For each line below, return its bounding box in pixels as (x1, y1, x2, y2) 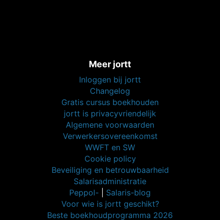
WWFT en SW (85, 142, 135, 153)
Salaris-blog (106, 188, 151, 198)
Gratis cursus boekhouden (61, 97, 159, 108)
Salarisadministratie (74, 176, 146, 187)
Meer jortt (89, 59, 131, 70)
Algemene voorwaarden (66, 120, 154, 130)
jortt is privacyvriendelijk (64, 109, 156, 119)
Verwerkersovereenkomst (62, 131, 158, 141)
